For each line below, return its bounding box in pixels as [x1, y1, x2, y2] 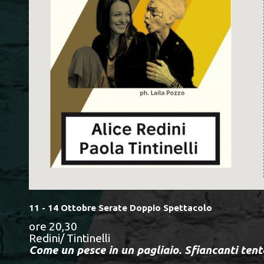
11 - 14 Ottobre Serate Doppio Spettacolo [29, 203, 212, 213]
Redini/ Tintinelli [29, 231, 110, 245]
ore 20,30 [29, 219, 77, 233]
